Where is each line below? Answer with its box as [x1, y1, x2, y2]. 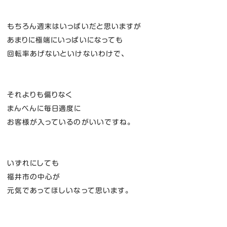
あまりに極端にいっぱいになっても [7, 36, 124, 44]
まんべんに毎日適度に [7, 105, 82, 112]
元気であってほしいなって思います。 [7, 187, 131, 195]
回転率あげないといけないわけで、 [7, 50, 126, 58]
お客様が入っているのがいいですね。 [7, 119, 133, 126]
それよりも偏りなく [7, 91, 73, 99]
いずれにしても [7, 160, 60, 167]
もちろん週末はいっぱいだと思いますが [7, 23, 142, 30]
